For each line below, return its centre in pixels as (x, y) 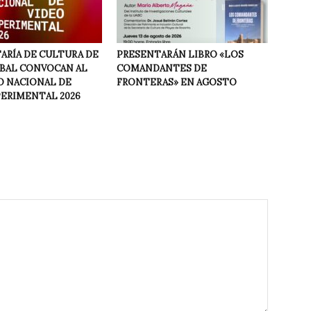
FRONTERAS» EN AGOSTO (177, 82)
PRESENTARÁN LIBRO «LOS (180, 54)
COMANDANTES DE (162, 68)
